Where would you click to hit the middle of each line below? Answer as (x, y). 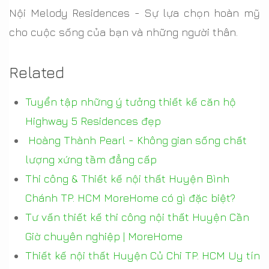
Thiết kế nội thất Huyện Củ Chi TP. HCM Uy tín (143, 255)
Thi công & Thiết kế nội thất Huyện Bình (127, 178)
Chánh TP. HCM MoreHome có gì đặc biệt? (130, 198)
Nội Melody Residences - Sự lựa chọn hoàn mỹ (134, 13)
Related (37, 72)
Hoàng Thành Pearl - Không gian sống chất (136, 140)
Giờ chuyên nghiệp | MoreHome (104, 236)
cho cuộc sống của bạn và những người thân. (123, 32)
